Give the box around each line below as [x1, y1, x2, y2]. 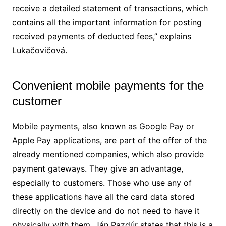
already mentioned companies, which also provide [12, 149, 204, 159]
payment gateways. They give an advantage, [12, 163, 183, 174]
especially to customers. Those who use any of [12, 177, 192, 188]
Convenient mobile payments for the [12, 78, 204, 92]
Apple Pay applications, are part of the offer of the [12, 135, 207, 145]
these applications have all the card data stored [12, 191, 195, 202]
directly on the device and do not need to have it [12, 205, 200, 216]
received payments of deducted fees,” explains [12, 31, 191, 41]
